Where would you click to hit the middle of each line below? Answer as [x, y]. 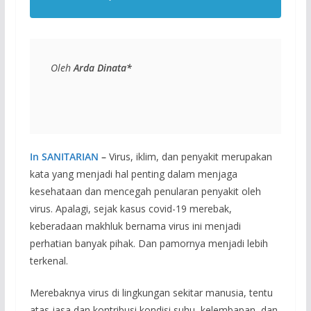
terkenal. [49, 261]
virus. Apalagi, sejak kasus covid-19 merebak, [131, 209]
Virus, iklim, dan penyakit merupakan [190, 157]
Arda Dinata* [102, 68]
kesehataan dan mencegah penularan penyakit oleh [145, 191]
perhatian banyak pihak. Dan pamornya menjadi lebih [149, 243]
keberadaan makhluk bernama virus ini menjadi [135, 226]
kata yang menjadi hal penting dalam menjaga [133, 174]
